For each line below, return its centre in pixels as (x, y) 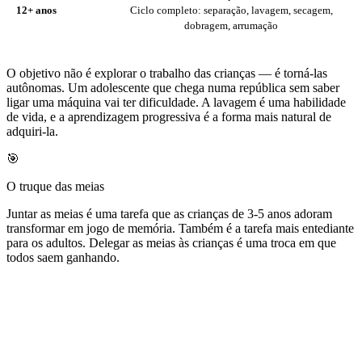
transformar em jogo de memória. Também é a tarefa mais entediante (180, 229)
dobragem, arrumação (231, 26)
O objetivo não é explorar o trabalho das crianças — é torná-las (167, 74)
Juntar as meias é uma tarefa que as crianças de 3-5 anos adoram (169, 214)
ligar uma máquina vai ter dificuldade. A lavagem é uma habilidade (176, 103)
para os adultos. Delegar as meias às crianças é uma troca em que (171, 243)
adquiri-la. (32, 132)
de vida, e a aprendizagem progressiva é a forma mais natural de (169, 117)
